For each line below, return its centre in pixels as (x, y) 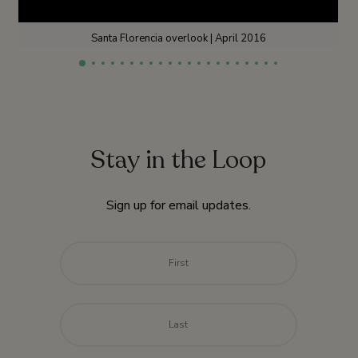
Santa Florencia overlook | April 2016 (178, 38)
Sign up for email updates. (178, 205)
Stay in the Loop (178, 160)
